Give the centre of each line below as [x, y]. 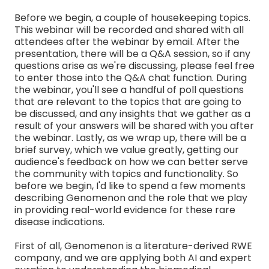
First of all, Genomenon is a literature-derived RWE [133, 246]
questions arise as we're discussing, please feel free [134, 65]
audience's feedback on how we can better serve [131, 162]
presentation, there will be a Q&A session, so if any [132, 53]
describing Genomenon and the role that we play [131, 198]
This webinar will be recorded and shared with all [129, 29]
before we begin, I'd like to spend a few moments [130, 186]
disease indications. [59, 222]
